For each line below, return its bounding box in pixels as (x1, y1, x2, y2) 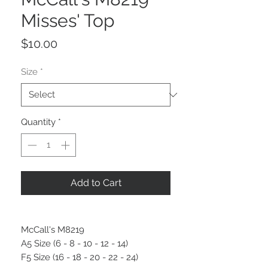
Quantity (21, 117, 56, 128)
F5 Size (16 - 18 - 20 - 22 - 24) (21, 251, 138, 263)
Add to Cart (70, 176, 121, 188)
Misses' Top (21, 10, 115, 32)
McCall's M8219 (21, 224, 84, 235)
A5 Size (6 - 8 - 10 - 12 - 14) (21, 237, 133, 249)
